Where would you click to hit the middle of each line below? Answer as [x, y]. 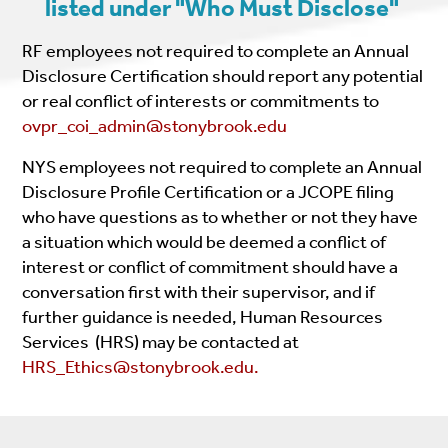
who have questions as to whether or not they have [220, 216]
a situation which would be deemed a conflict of [204, 241]
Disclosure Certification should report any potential [223, 75]
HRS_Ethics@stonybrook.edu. [141, 366]
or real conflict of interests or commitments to [202, 100]
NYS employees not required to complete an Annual [222, 166]
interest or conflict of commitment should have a [210, 266]
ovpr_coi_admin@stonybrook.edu [155, 125]
